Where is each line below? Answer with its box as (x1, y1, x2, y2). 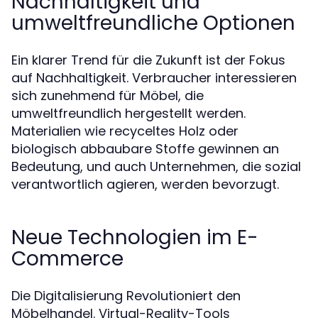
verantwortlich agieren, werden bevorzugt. (11, 175, 279, 193)
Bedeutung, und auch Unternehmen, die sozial (11, 158, 301, 175)
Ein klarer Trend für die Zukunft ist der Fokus (11, 51, 285, 69)
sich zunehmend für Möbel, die (11, 87, 204, 104)
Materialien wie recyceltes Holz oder (11, 122, 238, 140)
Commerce (11, 245, 124, 273)
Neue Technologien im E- (11, 224, 258, 251)
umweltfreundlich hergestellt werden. (11, 104, 246, 122)
